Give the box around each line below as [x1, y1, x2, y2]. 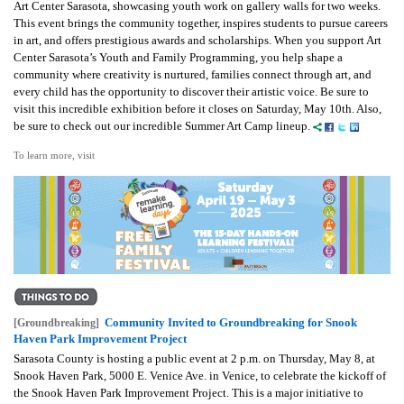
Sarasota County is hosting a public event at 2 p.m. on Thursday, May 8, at [14, 351, 375, 365]
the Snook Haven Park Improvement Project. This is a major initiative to [14, 385, 363, 399]
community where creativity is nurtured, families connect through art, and [14, 68, 372, 82]
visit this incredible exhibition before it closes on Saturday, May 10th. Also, [14, 102, 381, 116]
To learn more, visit [14, 150, 95, 161]
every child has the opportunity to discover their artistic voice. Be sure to [14, 85, 369, 99]
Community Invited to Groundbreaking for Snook [105, 315, 357, 329]
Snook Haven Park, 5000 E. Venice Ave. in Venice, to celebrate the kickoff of [14, 368, 386, 382]
